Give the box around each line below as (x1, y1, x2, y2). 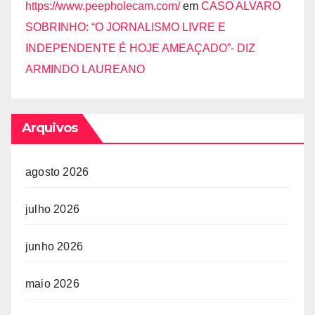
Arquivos (22, 120, 77, 136)
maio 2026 (25, 277, 79, 290)
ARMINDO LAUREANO (25, 63, 145, 75)
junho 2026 (25, 240, 83, 252)
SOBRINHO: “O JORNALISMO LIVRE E (25, 20, 226, 33)
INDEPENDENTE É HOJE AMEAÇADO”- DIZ (25, 41, 255, 54)
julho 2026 (25, 202, 79, 215)
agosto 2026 (25, 165, 89, 178)
